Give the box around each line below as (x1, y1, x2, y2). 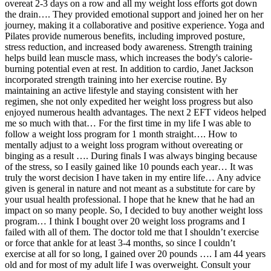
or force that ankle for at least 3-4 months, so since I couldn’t (5, 238, 235, 249)
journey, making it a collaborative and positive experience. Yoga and (5, 20, 264, 31)
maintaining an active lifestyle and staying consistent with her (5, 85, 238, 96)
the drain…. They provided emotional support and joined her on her (5, 9, 263, 20)
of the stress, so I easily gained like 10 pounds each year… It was (5, 162, 253, 172)
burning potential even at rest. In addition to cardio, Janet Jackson (5, 64, 253, 74)
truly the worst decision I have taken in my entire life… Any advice (5, 172, 261, 183)
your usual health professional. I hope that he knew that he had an (5, 194, 255, 205)
